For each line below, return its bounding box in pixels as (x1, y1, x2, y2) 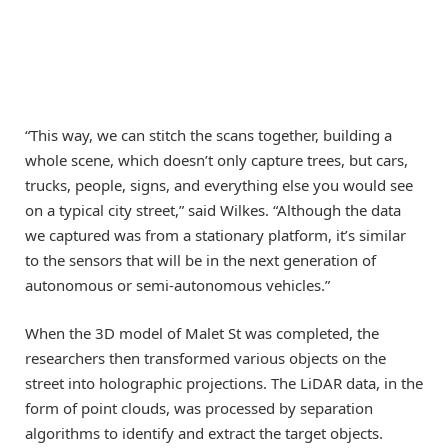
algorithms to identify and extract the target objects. (25, 423, 383, 444)
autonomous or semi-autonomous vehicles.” (25, 275, 330, 296)
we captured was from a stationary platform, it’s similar (25, 225, 406, 246)
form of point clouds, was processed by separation (25, 398, 373, 419)
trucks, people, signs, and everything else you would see (25, 175, 413, 196)
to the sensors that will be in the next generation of (25, 250, 376, 271)
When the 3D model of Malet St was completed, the (25, 323, 379, 344)
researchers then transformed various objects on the (25, 348, 386, 369)
